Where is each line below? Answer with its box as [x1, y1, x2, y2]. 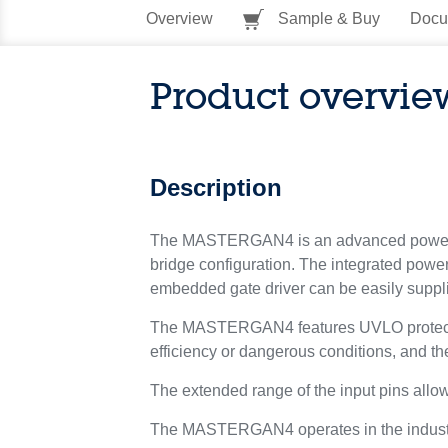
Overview [145, 10, 213, 27]
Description [150, 174, 283, 201]
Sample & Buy [273, 10, 380, 27]
